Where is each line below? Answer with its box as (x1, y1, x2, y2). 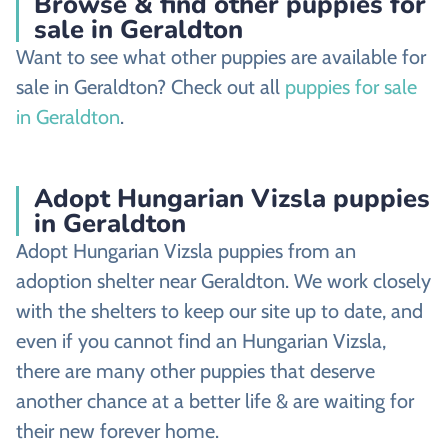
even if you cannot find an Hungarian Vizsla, (16, 329, 386, 354)
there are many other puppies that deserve (16, 359, 375, 384)
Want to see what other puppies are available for (16, 44, 426, 69)
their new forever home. (16, 419, 219, 444)
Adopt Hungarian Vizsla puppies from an (16, 239, 356, 264)
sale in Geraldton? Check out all (16, 74, 285, 99)
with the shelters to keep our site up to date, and (16, 299, 423, 324)
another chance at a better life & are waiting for (16, 389, 414, 414)
